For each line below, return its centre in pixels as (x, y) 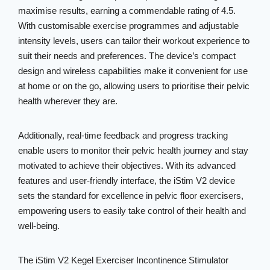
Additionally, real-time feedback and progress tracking (123, 135)
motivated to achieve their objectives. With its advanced (127, 165)
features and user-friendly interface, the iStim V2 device (127, 181)
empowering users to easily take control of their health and (132, 211)
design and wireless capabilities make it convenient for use (133, 71)
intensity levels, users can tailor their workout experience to (134, 41)
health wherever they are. (68, 101)
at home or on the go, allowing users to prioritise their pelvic (134, 86)
